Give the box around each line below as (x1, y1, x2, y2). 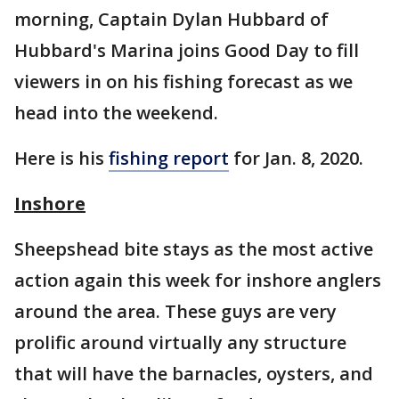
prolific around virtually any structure (14, 330, 346, 354)
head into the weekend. (14, 101, 218, 125)
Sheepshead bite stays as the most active (14, 237, 373, 261)
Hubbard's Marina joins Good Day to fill (14, 38, 359, 62)
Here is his (14, 146, 109, 170)
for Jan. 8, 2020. (229, 146, 363, 170)
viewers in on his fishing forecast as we (14, 69, 353, 94)
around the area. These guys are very (14, 299, 337, 323)
